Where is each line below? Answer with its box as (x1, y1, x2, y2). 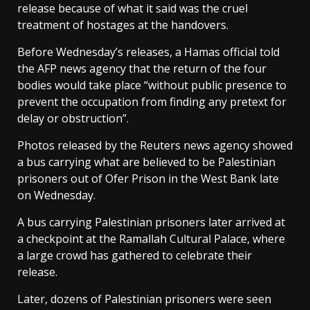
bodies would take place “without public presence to (17, 77, 286, 93)
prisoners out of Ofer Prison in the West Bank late (17, 171, 279, 186)
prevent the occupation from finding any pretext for (17, 94, 286, 109)
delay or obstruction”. (17, 111, 129, 126)
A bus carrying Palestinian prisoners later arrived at (17, 215, 285, 230)
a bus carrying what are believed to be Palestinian (17, 154, 275, 170)
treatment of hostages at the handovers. (17, 17, 228, 33)
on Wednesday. (17, 188, 95, 203)
